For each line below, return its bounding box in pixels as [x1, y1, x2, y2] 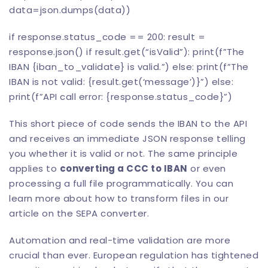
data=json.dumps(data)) [9, 4, 130, 16]
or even [187, 162, 226, 175]
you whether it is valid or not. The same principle [9, 147, 237, 160]
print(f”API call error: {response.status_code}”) [9, 90, 232, 103]
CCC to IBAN [126, 162, 188, 175]
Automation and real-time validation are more [9, 234, 230, 246]
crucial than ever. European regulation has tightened [9, 249, 258, 261]
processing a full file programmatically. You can [9, 177, 233, 190]
